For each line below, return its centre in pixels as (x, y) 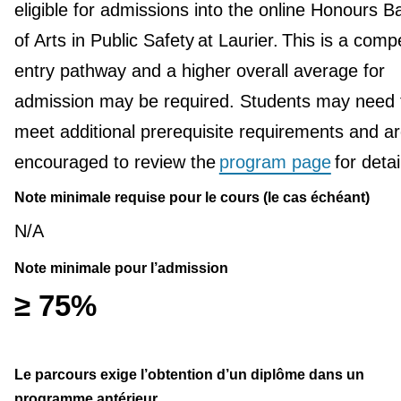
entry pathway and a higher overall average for (199, 70)
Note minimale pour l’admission (121, 268)
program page (275, 162)
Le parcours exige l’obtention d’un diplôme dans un (189, 375)
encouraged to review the (116, 162)
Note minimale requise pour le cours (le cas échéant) (192, 197)
